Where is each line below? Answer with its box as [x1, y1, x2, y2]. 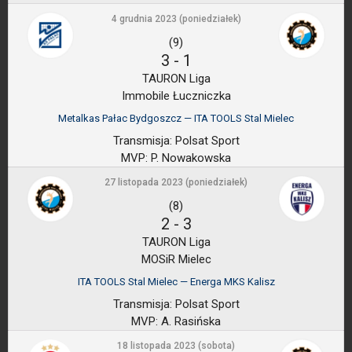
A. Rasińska [158, 314, 221, 328]
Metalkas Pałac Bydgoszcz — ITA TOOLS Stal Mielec [58, 112, 294, 124]
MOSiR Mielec [141, 252, 211, 266]
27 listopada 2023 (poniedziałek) [104, 177, 247, 188]
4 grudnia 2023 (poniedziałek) [111, 13, 241, 24]
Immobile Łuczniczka [121, 89, 231, 103]
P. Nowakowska [148, 151, 231, 165]
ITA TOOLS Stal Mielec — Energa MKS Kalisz [77, 276, 275, 288]
